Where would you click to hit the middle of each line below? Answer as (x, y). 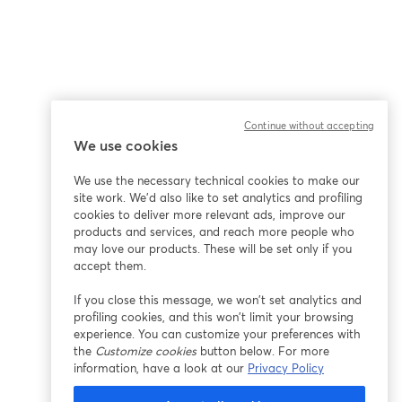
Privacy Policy (286, 368)
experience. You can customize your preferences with (217, 334)
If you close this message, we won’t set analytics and (218, 300)
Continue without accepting (309, 126)
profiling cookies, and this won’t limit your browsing (214, 317)
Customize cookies (146, 351)
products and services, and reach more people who (214, 232)
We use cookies (126, 145)
